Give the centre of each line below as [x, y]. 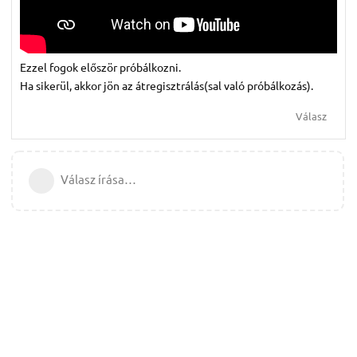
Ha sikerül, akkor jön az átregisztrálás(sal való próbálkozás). [167, 85]
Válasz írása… [98, 178]
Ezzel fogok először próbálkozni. [100, 67]
